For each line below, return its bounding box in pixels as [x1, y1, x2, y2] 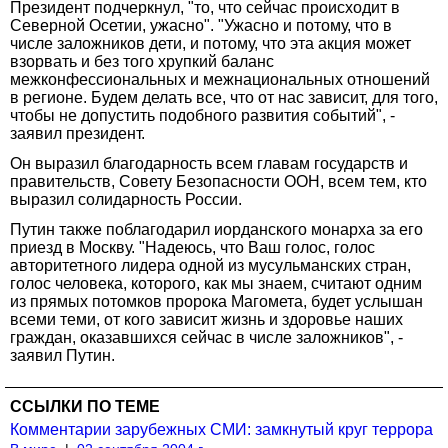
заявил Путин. [10, 346, 115, 364]
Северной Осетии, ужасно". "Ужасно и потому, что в [10, 16, 392, 34]
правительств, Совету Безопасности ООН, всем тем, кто [10, 172, 427, 190]
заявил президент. [10, 124, 145, 142]
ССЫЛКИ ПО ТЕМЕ [10, 397, 160, 415]
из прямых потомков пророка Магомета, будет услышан [10, 292, 423, 310]
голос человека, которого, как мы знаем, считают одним [10, 274, 422, 292]
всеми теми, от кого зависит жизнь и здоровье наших [10, 310, 403, 328]
